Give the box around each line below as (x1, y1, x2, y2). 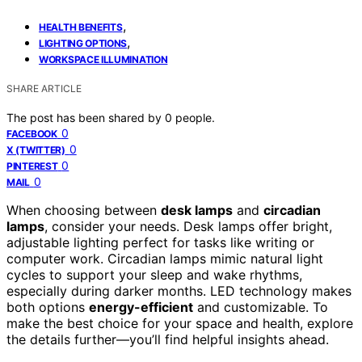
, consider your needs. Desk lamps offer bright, (44, 217, 332, 234)
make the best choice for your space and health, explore (6, 314, 353, 331)
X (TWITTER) (6, 143, 65, 156)
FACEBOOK (6, 127, 57, 140)
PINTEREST (6, 159, 58, 172)
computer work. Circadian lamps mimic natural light (6, 250, 323, 267)
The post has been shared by (6, 110, 165, 124)
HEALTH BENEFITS (39, 20, 123, 33)
